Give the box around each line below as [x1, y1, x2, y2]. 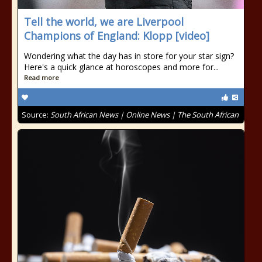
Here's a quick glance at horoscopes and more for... [24, 61, 219, 73]
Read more [24, 73, 59, 82]
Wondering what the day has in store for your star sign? [24, 50, 234, 61]
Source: [22, 109, 50, 120]
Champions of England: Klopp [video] [24, 29, 209, 43]
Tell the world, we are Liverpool [24, 15, 184, 29]
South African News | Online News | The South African [50, 109, 239, 120]
